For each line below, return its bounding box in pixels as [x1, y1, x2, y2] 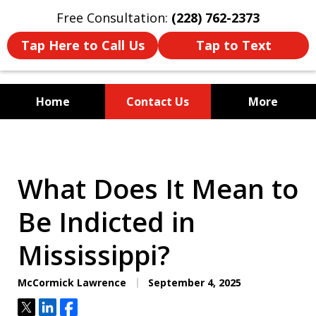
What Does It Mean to [18, 170, 298, 207]
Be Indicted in [18, 203, 195, 241]
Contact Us [126, 94, 190, 110]
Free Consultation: [56, 9, 171, 26]
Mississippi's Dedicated [59, 131, 257, 158]
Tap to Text [195, 37, 272, 54]
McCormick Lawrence [18, 276, 126, 290]
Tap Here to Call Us [20, 37, 145, 54]
